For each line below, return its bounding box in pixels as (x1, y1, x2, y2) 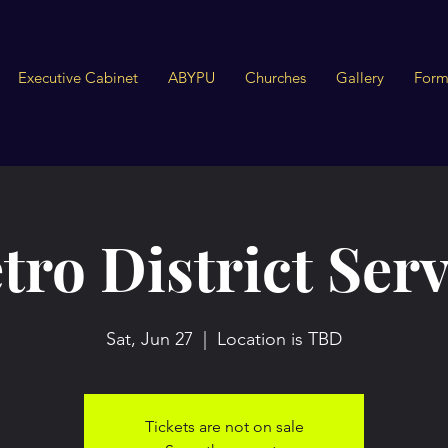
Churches (245, 68, 306, 87)
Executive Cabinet (18, 68, 138, 87)
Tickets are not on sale (144, 417, 304, 436)
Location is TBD (217, 328, 342, 350)
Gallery (336, 68, 384, 87)
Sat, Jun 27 (106, 328, 193, 350)
